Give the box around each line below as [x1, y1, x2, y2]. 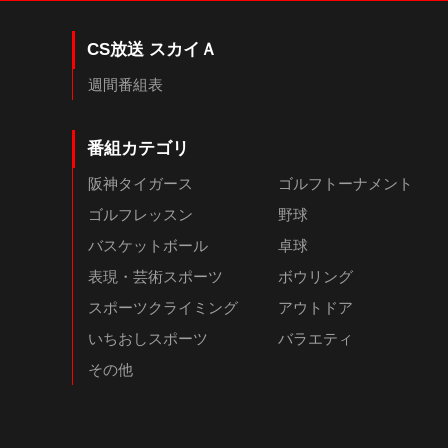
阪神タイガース [88, 174, 193, 192]
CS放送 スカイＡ [87, 39, 217, 59]
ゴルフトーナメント [278, 174, 413, 192]
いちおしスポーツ [88, 329, 208, 347]
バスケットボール [88, 236, 208, 254]
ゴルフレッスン [88, 205, 193, 223]
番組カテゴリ [87, 138, 189, 158]
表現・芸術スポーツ [88, 267, 223, 285]
